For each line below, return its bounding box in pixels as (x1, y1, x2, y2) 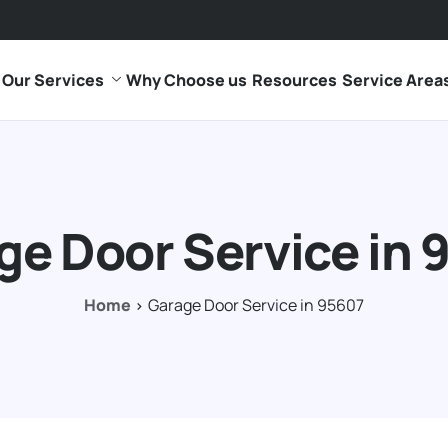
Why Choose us (125, 69, 247, 91)
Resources (251, 69, 337, 91)
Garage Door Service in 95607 (148, 294, 364, 316)
